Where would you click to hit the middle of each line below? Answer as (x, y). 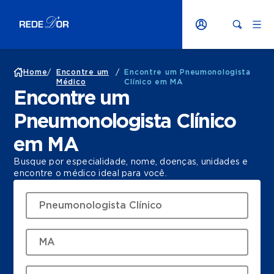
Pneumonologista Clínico (125, 122)
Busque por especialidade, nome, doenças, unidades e (131, 162)
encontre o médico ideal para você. (90, 174)
